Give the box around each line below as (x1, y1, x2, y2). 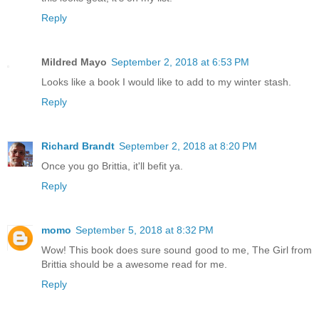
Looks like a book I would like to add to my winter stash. (41, 76, 291, 88)
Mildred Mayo (41, 56, 107, 68)
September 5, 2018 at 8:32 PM (75, 224, 214, 236)
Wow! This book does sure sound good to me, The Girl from (41, 244, 312, 256)
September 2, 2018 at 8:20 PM (119, 140, 257, 152)
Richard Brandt (41, 140, 115, 152)
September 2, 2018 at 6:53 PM (111, 56, 249, 68)
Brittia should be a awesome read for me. (41, 258, 227, 271)
